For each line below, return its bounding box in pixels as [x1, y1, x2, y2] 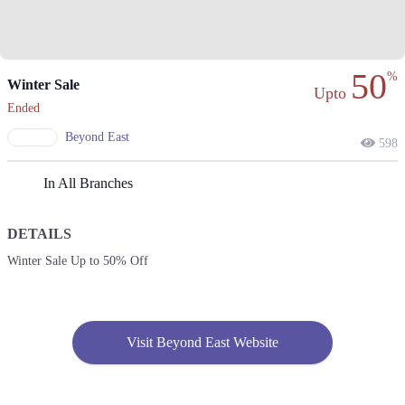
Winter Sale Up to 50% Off [7, 254, 148, 268]
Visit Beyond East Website [126, 334, 278, 351]
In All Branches [43, 175, 133, 192]
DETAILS [7, 226, 71, 242]
